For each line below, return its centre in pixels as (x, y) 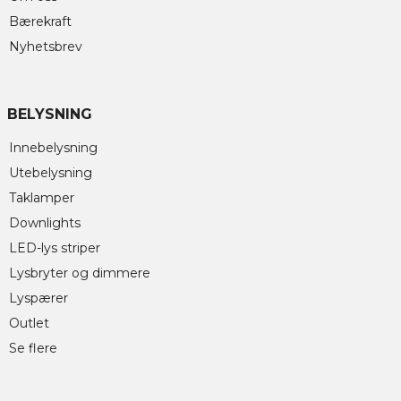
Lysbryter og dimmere (80, 273)
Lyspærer (38, 298)
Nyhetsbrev (46, 46)
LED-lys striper (55, 247)
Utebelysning (51, 172)
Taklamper (42, 197)
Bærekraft (40, 21)
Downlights (45, 222)
